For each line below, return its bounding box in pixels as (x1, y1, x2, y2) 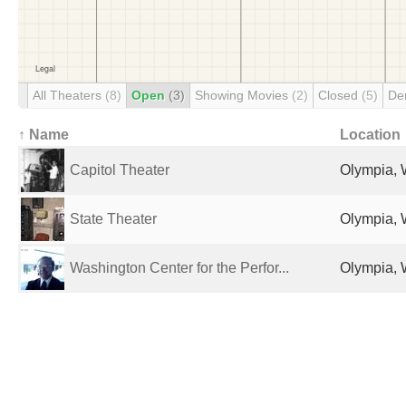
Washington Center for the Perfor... (70, 260, 289, 275)
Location (340, 127, 401, 142)
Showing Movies (195, 88, 292, 102)
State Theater (70, 211, 157, 227)
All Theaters (33, 88, 105, 102)
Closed (318, 88, 362, 102)
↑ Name (18, 127, 69, 142)
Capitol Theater (70, 162, 169, 178)
